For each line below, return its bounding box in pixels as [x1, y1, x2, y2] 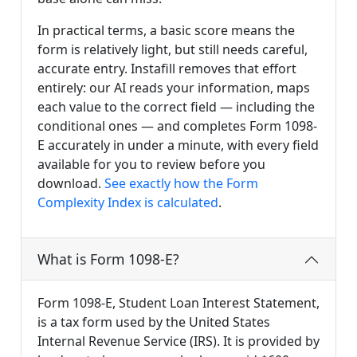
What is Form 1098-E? [37, 249, 179, 269]
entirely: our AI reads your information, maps [37, 79, 310, 97]
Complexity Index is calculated [37, 194, 218, 212]
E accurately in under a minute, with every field [37, 136, 319, 155]
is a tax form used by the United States [37, 313, 270, 331]
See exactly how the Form [104, 175, 258, 193]
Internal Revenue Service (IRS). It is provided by [37, 332, 320, 351]
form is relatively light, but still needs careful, [37, 41, 308, 59]
